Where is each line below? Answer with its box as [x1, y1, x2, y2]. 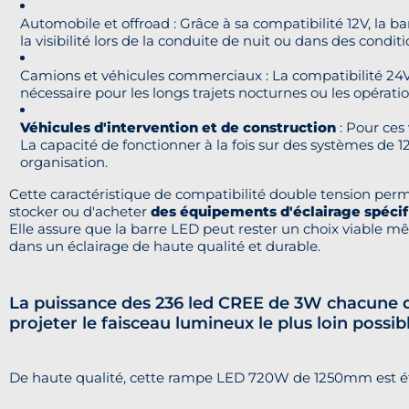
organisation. [20, 152, 108, 171]
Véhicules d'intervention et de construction [20, 118, 336, 136]
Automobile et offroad [20, 14, 170, 32]
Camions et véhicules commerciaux [20, 66, 262, 84]
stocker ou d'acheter [9, 202, 151, 220]
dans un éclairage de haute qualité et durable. [9, 236, 320, 255]
